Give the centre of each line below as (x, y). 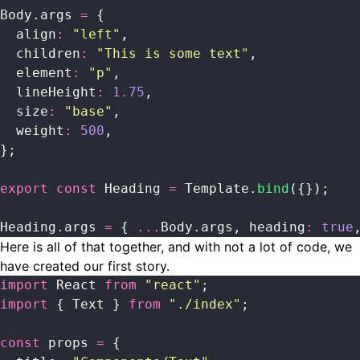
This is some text (173, 53)
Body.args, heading (233, 227)
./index (205, 304)
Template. (217, 188)
